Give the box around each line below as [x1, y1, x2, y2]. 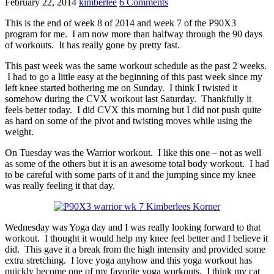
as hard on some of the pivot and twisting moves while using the [5, 116, 252, 127]
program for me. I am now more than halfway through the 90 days [5, 29, 262, 40]
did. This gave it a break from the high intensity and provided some [5, 244, 265, 255]
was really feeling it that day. [5, 180, 115, 191]
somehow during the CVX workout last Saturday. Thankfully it [5, 94, 251, 105]
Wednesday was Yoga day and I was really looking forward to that [5, 222, 261, 233]
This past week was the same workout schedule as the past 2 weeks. [5, 61, 267, 72]
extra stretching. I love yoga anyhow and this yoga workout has [5, 255, 252, 266]
